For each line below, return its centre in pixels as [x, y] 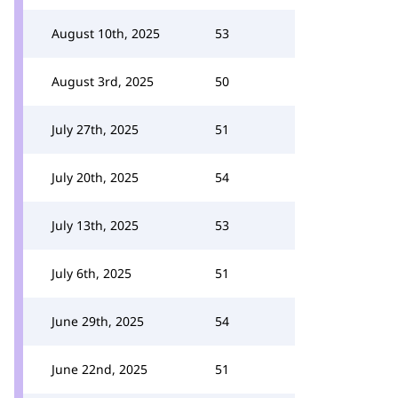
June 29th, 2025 [98, 321]
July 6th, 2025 [92, 273]
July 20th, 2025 [95, 177]
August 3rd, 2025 [103, 81]
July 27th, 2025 [95, 129]
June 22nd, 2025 [99, 369]
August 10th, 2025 [106, 33]
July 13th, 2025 [95, 225]
